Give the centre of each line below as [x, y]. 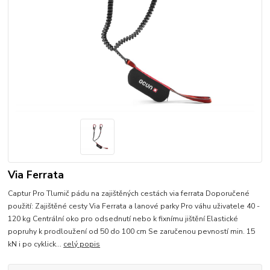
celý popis [82, 244]
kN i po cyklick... [36, 244]
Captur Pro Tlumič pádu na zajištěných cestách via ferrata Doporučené [129, 193]
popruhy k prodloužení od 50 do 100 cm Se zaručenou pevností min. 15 [132, 231]
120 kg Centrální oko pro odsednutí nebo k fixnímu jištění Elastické [123, 218]
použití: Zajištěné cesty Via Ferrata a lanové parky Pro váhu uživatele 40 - [134, 206]
